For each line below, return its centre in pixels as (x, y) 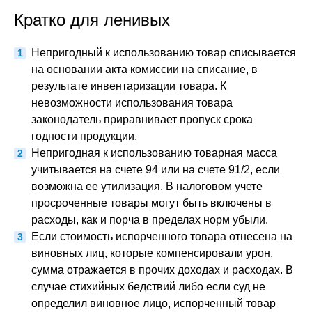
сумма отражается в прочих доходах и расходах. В (162, 270)
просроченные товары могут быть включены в (151, 203)
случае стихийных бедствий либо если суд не (148, 287)
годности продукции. (84, 136)
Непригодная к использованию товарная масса (154, 153)
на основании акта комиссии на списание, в (145, 69)
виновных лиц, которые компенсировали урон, (152, 253)
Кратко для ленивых (92, 20)
